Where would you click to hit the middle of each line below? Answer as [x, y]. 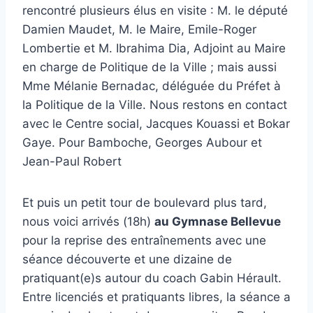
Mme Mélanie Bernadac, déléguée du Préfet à [152, 86]
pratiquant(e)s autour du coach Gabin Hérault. [152, 278]
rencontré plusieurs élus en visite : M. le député [155, 11]
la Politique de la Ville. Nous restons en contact [155, 105]
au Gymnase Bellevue [218, 222]
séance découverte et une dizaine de [127, 260]
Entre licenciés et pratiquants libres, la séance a [156, 297]
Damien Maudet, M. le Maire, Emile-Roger [139, 30]
